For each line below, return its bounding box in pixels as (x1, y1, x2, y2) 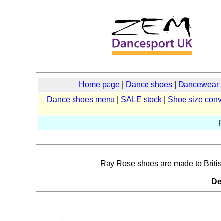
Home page (79, 80, 120, 89)
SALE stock (120, 95, 162, 104)
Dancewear (178, 80, 219, 89)
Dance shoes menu (46, 95, 115, 104)
